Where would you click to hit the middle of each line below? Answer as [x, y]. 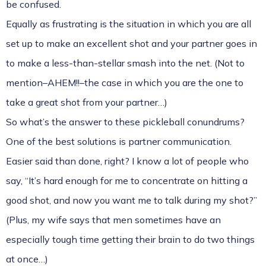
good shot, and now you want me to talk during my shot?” [132, 200]
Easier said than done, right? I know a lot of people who [127, 161]
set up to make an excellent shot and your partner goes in [132, 43]
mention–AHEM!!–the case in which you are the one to [125, 83]
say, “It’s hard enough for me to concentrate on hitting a [127, 180]
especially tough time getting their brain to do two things [130, 239]
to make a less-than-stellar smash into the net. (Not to [125, 63]
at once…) [27, 259]
